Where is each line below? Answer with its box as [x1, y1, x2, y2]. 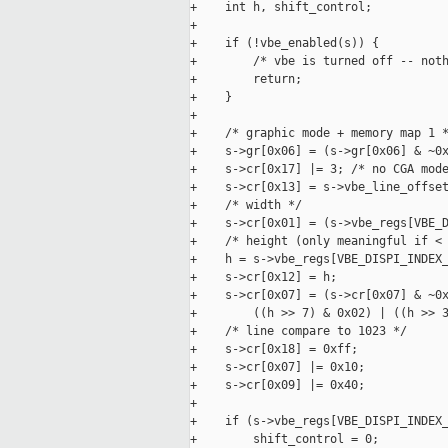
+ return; [190, 72, 302, 87]
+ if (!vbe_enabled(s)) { [190, 36, 379, 51]
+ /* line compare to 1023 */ [190, 324, 407, 339]
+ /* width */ [190, 198, 302, 213]
